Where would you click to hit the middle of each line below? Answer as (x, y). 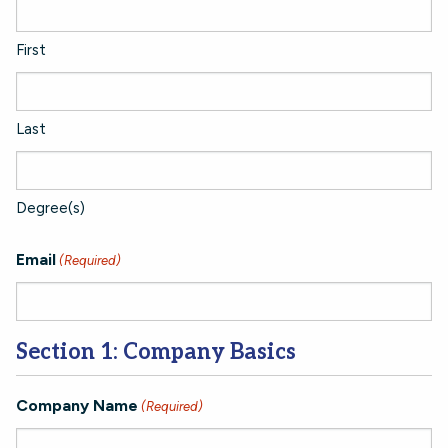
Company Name (77, 405)
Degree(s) (50, 208)
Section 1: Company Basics (156, 352)
